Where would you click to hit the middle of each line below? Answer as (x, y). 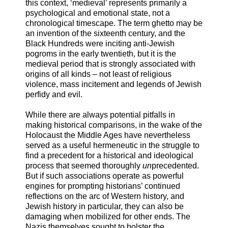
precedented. (175, 165)
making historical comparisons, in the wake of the (114, 125)
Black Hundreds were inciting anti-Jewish (100, 43)
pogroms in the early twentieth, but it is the (101, 53)
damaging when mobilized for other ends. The (108, 216)
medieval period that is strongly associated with (110, 64)
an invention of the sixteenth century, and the (105, 33)
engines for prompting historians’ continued (103, 186)
